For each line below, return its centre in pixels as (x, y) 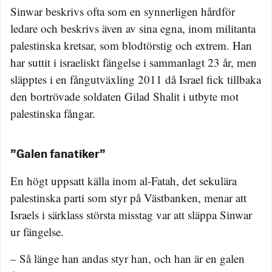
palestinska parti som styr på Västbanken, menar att (128, 198)
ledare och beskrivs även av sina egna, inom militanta (133, 29)
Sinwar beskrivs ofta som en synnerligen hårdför (123, 12)
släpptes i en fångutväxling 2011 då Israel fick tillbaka (136, 80)
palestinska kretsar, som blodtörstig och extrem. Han (131, 46)
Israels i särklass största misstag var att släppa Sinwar (131, 215)
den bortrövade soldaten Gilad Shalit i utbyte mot (124, 97)
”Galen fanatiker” (58, 155)
